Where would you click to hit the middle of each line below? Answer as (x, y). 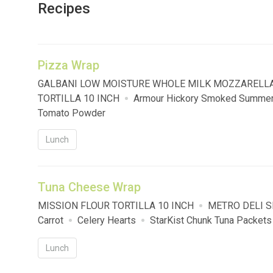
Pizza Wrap (69, 66)
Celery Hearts (107, 221)
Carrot (51, 221)
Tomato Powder (72, 113)
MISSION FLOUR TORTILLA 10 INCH (116, 206)
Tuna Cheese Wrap (89, 187)
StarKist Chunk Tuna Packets (211, 221)
